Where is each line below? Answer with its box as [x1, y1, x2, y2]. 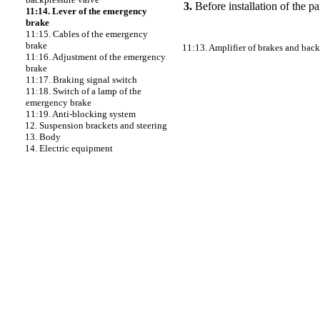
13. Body [25, 131, 61, 142]
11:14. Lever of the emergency [26, 6, 147, 16]
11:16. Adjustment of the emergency [26, 51, 166, 62]
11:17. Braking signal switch [26, 74, 137, 85]
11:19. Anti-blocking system [26, 109, 136, 119]
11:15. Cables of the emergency [26, 29, 148, 39]
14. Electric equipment [25, 143, 113, 154]
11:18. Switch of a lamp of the [26, 86, 141, 96]
